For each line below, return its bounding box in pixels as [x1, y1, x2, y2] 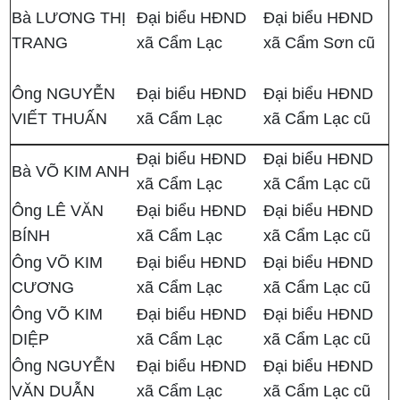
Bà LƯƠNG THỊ [12, 9, 127, 28]
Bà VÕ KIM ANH [12, 162, 130, 181]
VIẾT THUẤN [12, 110, 108, 129]
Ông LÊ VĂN [12, 202, 104, 221]
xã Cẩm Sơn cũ [263, 34, 376, 53]
